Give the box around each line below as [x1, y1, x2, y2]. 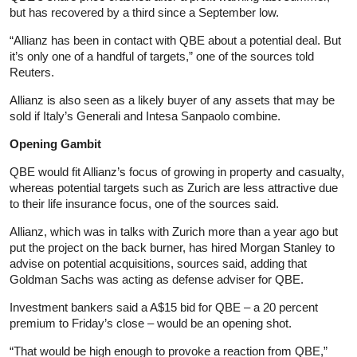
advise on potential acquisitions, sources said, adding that [10, 256, 307, 270]
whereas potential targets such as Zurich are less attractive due [10, 180, 338, 194]
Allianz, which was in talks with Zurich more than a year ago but [10, 224, 338, 238]
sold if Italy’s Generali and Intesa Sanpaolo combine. [10, 108, 280, 123]
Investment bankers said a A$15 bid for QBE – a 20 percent [10, 300, 318, 314]
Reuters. [10, 65, 54, 79]
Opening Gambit [10, 136, 101, 151]
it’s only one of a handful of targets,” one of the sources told [10, 49, 314, 63]
